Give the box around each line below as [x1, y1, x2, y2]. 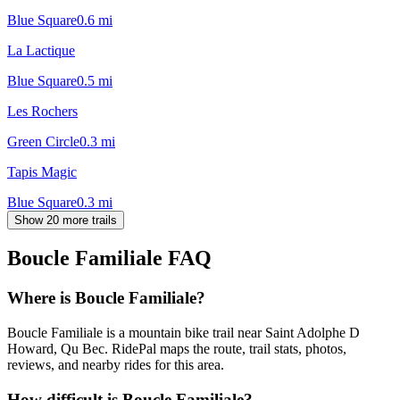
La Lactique [7, 42, 75, 58]
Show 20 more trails [14, 212, 117, 227]
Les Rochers [7, 103, 78, 119]
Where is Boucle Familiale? [7, 288, 205, 308]
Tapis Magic [7, 163, 77, 179]
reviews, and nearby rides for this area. [7, 357, 224, 373]
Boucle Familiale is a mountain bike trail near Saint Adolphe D [7, 325, 360, 341]
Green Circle [7, 133, 79, 149]
